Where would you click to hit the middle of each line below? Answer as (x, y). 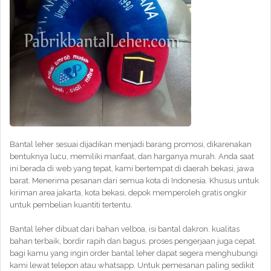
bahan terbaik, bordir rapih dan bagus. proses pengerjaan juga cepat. (133, 241)
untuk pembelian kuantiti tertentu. (71, 205)
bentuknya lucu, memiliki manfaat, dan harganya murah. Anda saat (132, 156)
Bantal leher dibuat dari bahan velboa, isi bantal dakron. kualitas (125, 229)
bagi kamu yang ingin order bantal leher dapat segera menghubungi (134, 253)
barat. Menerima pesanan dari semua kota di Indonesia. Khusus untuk (134, 181)
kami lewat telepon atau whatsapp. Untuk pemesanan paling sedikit (132, 265)
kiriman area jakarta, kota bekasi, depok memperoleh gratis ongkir (128, 193)
